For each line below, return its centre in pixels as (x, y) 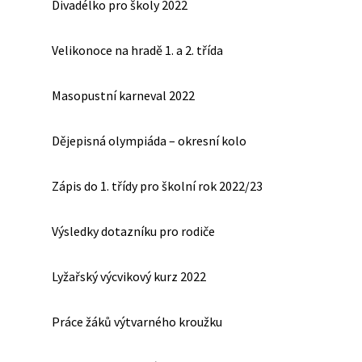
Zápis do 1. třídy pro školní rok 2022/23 (157, 185)
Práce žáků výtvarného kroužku (137, 321)
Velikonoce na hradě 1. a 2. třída (137, 50)
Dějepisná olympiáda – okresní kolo (149, 140)
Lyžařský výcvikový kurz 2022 (129, 276)
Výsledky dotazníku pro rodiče (133, 231)
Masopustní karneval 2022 (123, 95)
